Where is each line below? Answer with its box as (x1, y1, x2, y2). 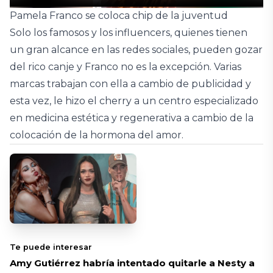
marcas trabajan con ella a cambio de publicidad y (10, 78, 251, 90)
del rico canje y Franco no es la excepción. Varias (10, 61, 241, 73)
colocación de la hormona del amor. (10, 129, 183, 141)
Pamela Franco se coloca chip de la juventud (10, 10, 228, 22)
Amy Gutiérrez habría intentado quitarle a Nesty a (10, 257, 255, 269)
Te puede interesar (10, 243, 92, 252)
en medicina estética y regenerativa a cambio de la (10, 112, 253, 124)
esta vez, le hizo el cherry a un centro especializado (10, 95, 258, 107)
